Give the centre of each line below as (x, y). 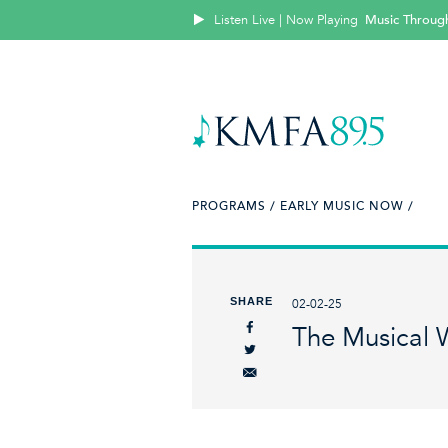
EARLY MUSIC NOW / (347, 206)
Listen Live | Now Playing (286, 20)
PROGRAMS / (234, 206)
